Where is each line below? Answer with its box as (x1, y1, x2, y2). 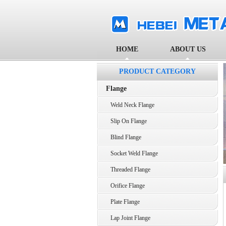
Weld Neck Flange (106, 101, 154, 108)
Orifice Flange (106, 182, 145, 189)
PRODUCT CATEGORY (119, 68, 196, 75)
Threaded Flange (106, 166, 150, 173)
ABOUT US (169, 45, 206, 53)
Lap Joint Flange (106, 214, 150, 221)
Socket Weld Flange (106, 150, 158, 157)
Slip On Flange (106, 118, 147, 125)
